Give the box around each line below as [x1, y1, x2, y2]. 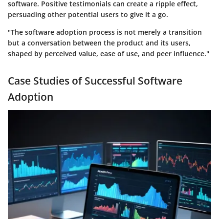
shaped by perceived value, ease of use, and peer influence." [8, 48, 209, 58]
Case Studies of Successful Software [8, 73, 182, 88]
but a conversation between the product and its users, [8, 38, 191, 47]
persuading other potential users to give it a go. [8, 9, 168, 19]
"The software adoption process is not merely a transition [8, 27, 202, 37]
